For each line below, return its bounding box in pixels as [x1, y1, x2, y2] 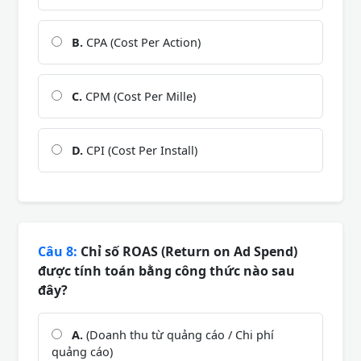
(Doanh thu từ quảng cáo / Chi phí [83, 326, 274, 342]
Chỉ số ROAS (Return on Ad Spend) [77, 242, 297, 260]
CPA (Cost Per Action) [83, 34, 201, 50]
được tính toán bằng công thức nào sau [38, 261, 295, 280]
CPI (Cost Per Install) [83, 142, 197, 158]
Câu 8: [38, 242, 77, 260]
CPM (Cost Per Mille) [82, 88, 196, 104]
